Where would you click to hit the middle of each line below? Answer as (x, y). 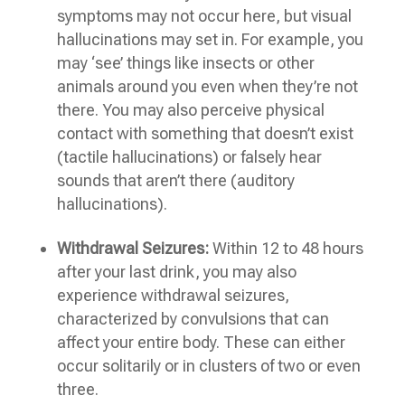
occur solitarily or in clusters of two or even (208, 365)
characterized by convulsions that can (193, 318)
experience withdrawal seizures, (173, 295)
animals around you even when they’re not (207, 86)
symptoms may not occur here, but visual (204, 15)
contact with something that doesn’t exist (205, 133)
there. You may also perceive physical (190, 109)
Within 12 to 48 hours (286, 248)
